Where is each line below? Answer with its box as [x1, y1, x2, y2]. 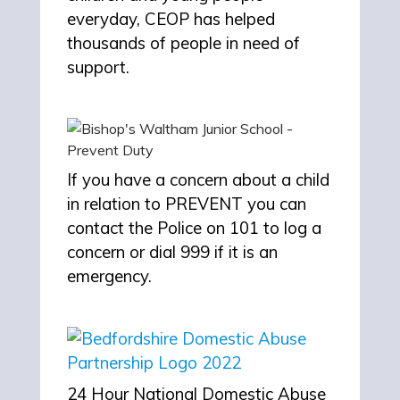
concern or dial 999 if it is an [67, 241, 278, 263]
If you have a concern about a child [67, 169, 329, 191]
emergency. [67, 265, 152, 287]
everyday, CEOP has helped [67, 8, 275, 30]
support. [67, 56, 129, 79]
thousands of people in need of [67, 32, 300, 54]
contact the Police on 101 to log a [67, 217, 321, 239]
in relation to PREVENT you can [67, 193, 306, 215]
